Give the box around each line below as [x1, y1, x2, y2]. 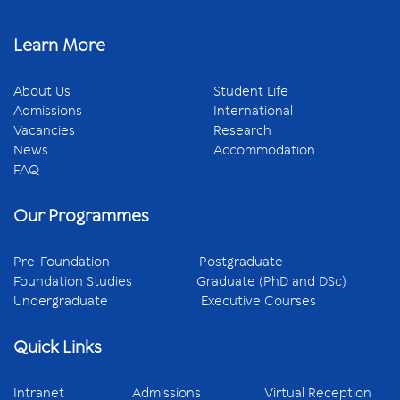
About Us [13, 83, 71, 99]
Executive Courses [201, 293, 316, 309]
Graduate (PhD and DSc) [196, 273, 346, 289]
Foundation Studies [13, 273, 196, 289]
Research [213, 122, 271, 138]
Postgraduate [199, 254, 283, 270]
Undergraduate [13, 293, 201, 309]
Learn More [13, 35, 105, 55]
